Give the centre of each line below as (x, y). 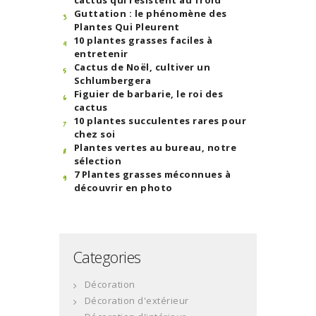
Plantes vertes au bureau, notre (155, 148)
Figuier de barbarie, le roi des (148, 94)
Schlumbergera (113, 81)
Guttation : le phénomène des (150, 14)
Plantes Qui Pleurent (127, 27)
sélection (98, 161)
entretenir (101, 54)
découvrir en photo (123, 188)
